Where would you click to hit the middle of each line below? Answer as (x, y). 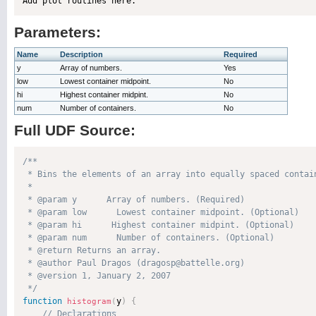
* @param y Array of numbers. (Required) (134, 200)
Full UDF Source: (75, 130)
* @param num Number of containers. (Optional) (148, 238)
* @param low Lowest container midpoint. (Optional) (161, 212)
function (42, 301)
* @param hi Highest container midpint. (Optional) (158, 225)
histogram (89, 302)
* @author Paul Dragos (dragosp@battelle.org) (136, 263)
